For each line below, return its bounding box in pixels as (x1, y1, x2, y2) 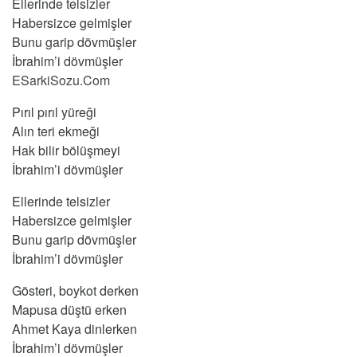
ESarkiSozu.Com (12, 71, 110, 90)
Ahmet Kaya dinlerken (12, 320, 137, 339)
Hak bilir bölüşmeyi (12, 141, 120, 160)
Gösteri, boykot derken (12, 281, 139, 300)
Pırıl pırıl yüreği (12, 103, 96, 122)
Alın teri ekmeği (12, 122, 100, 141)
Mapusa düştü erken (12, 300, 127, 320)
